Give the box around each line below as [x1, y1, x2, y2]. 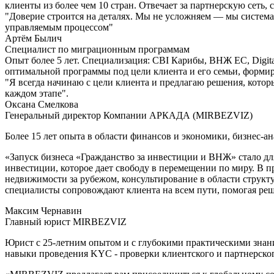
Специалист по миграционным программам [5, 43, 190, 54]
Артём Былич [5, 32, 62, 43]
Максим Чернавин [5, 205, 82, 216]
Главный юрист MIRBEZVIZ [5, 216, 127, 227]
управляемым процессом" [5, 21, 113, 32]
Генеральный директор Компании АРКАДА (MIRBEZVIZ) [5, 109, 253, 120]
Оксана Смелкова [5, 98, 78, 109]
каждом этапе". [5, 87, 68, 98]
